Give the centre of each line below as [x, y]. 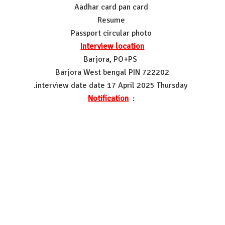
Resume [113, 20]
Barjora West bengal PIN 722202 [113, 72]
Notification [108, 98]
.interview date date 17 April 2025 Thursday [112, 85]
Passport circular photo [113, 33]
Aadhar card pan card [113, 7]
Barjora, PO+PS [113, 59]
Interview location [113, 46]
